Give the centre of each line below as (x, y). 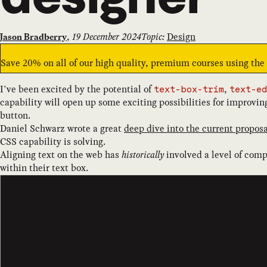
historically (143, 154)
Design (181, 36)
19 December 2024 (107, 36)
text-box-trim (189, 89)
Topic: (153, 36)
